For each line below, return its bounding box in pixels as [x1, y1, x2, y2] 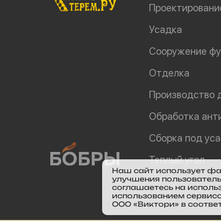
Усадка [149, 24, 182, 36]
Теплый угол [149, 154, 205, 166]
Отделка [149, 67, 189, 79]
